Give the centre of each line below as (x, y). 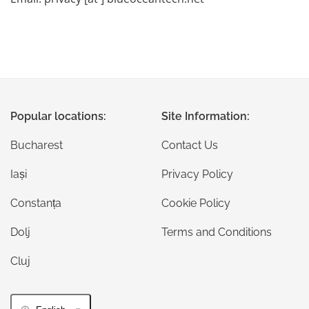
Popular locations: (58, 116)
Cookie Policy (196, 203)
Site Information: (206, 116)
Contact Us (190, 145)
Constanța (36, 203)
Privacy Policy (197, 174)
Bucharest (37, 145)
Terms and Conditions (217, 232)
